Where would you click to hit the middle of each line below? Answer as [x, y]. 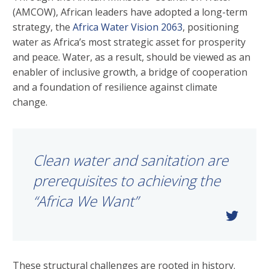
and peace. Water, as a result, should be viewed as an [131, 57]
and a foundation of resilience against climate [115, 87]
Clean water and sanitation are [131, 160]
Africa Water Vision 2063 [128, 27]
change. [31, 102]
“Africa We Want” [86, 201]
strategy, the [43, 27]
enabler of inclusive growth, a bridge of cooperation [130, 72]
